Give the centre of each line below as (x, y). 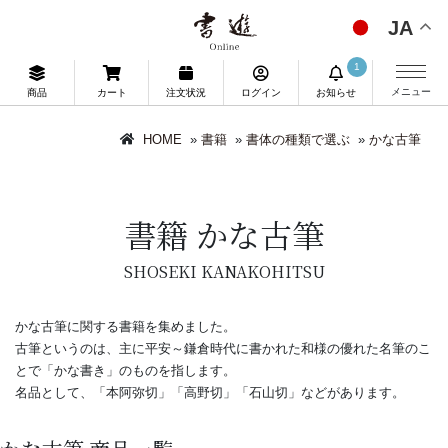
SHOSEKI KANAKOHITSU (224, 271)
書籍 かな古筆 (224, 234)
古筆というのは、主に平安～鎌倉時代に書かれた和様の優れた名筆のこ (223, 348)
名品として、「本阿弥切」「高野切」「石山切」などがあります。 (210, 392)
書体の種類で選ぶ (298, 139)
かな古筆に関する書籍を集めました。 (125, 326)
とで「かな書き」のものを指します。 (125, 370)
